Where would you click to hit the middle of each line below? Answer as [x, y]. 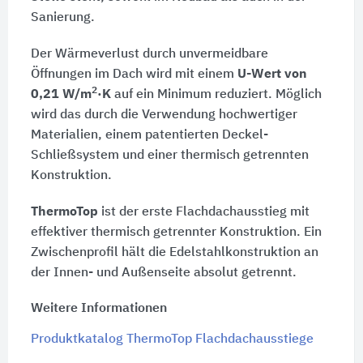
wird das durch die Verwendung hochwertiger [164, 115]
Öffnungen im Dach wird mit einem [134, 74]
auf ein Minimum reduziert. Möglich [216, 94]
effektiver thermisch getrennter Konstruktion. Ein [176, 232]
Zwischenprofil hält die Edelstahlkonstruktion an [174, 252]
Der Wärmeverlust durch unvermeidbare [149, 54]
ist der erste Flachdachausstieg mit [203, 212]
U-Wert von [272, 74]
